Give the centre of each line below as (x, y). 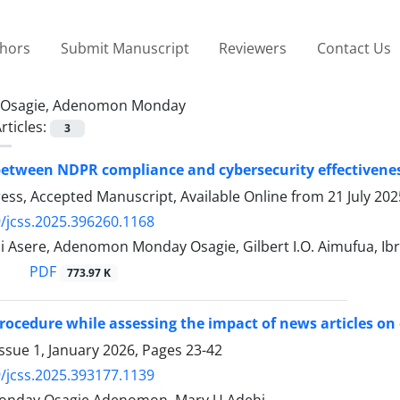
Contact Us (354, 48)
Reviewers (253, 48)
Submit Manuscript (125, 48)
